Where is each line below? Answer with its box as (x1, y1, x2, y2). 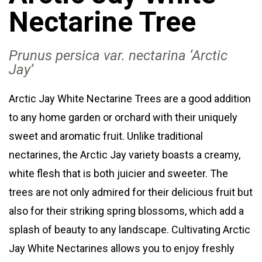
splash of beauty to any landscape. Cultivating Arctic (9, 223, 250, 236)
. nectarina (122, 47, 189, 64)
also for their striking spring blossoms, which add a (9, 205, 244, 218)
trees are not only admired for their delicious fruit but (9, 186, 253, 199)
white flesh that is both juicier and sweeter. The (9, 167, 228, 180)
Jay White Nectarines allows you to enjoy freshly (9, 242, 235, 255)
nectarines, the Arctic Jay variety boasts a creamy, (9, 149, 240, 161)
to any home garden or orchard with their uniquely (9, 111, 237, 124)
